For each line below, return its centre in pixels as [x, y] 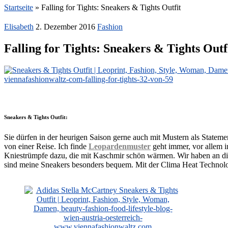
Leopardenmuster [120, 146]
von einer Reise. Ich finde [46, 146]
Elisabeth [19, 27]
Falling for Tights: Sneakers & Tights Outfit [111, 7]
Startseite [19, 7]
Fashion [110, 27]
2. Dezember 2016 [65, 27]
